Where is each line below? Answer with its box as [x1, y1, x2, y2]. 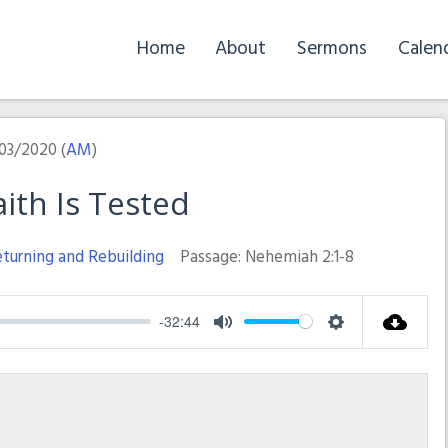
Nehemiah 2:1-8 [244, 243, 354, 271]
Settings [335, 332, 401, 358]
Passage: [179, 243, 241, 271]
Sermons [297, 34, 368, 65]
